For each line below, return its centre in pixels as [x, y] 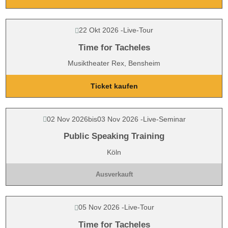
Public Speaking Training [114, 136]
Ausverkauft [114, 174]
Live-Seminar [164, 119]
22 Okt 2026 [99, 30]
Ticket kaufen [114, 86]
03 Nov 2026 [118, 119]
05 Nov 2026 [99, 207]
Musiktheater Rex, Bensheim [114, 63]
